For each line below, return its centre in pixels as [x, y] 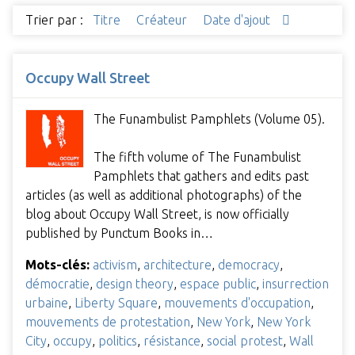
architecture [177, 264]
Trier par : [54, 20]
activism [115, 264]
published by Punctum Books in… [119, 233]
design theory [135, 283]
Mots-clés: [57, 264]
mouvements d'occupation [237, 302]
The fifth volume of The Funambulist [197, 157]
